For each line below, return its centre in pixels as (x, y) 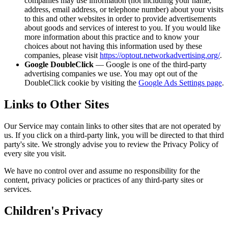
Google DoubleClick (59, 64)
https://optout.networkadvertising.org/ (160, 55)
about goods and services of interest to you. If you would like (122, 27)
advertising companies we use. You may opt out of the (111, 73)
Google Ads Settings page (180, 82)
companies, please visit (61, 55)
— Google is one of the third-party (150, 64)
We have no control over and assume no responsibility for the (102, 170)
